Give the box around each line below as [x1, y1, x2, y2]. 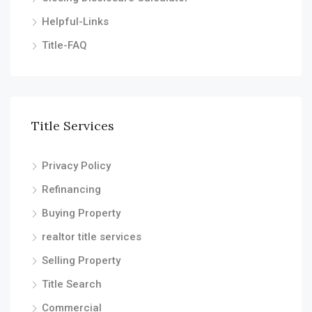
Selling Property [42, 254, 120, 267]
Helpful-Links [42, 15, 109, 28]
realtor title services [42, 231, 141, 243]
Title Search [42, 278, 102, 290]
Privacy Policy [42, 159, 111, 172]
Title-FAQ [42, 39, 87, 52]
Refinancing [42, 183, 101, 196]
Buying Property [42, 207, 120, 219]
